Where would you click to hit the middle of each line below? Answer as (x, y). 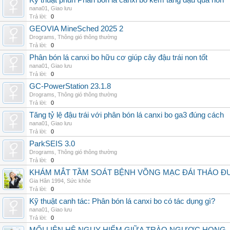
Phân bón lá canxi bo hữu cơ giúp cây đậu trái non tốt (118, 57)
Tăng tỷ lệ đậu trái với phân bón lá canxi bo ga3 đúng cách (127, 115)
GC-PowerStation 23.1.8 (70, 86)
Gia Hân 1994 (46, 181)
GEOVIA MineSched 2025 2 (76, 29)
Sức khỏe (79, 181)
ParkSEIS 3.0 (52, 144)
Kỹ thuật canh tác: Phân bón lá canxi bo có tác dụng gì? (122, 201)
